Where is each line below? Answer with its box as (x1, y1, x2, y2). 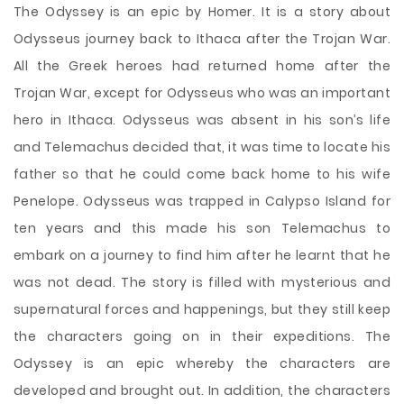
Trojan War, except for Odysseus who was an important (14, 84, 390, 102)
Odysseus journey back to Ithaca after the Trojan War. (14, 30, 390, 48)
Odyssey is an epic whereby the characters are (14, 354, 390, 372)
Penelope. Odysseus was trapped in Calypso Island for (14, 192, 390, 210)
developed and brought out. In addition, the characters (14, 381, 390, 399)
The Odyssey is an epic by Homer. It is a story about (14, 3, 390, 21)
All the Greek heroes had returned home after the (14, 57, 390, 75)
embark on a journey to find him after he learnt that (14, 246, 374, 264)
